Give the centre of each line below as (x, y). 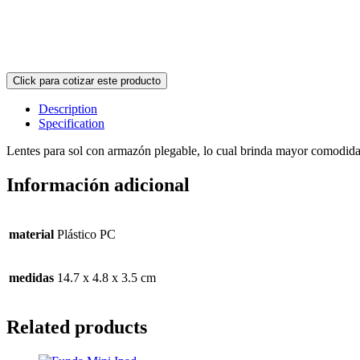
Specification (72, 124)
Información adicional (98, 185)
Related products (77, 327)
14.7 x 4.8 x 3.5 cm (106, 277)
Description (68, 109)
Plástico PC (86, 234)
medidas (31, 277)
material (31, 234)
